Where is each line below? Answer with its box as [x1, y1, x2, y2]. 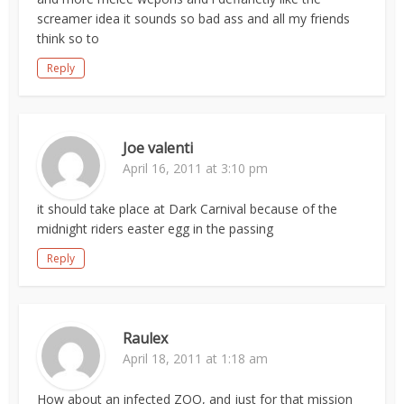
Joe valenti [123, 138, 194, 158]
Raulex [123, 328, 169, 348]
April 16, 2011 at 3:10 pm [123, 160, 269, 177]
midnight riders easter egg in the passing [37, 220, 274, 237]
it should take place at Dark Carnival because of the [37, 200, 338, 217]
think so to [37, 30, 100, 47]
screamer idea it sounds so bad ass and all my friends [37, 10, 351, 27]
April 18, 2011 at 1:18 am [123, 350, 269, 367]
